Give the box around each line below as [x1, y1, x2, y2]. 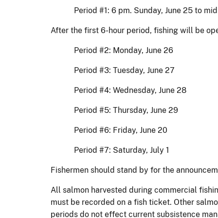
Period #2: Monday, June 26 [74, 45, 173, 55]
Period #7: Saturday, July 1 [74, 145, 169, 155]
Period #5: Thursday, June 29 [74, 105, 178, 115]
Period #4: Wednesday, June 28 [74, 85, 186, 95]
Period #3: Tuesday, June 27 [74, 65, 175, 75]
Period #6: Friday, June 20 [74, 125, 167, 135]
